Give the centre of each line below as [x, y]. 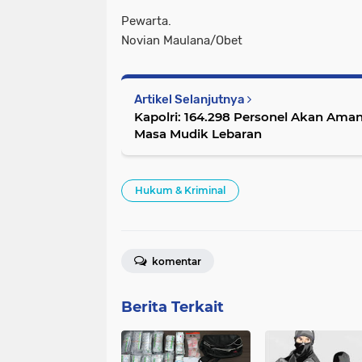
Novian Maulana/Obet [182, 41]
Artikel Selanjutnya [191, 100]
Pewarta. [146, 21]
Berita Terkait [173, 307]
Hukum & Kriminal [180, 191]
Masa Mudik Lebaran [198, 134]
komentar [175, 262]
